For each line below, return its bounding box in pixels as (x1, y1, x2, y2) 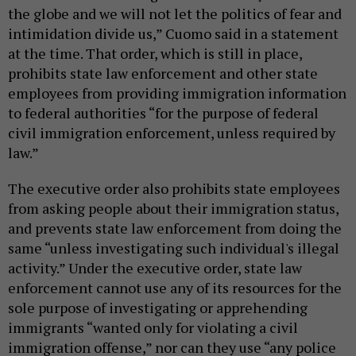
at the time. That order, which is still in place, (8, 43, 302, 63)
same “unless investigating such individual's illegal (8, 238, 339, 257)
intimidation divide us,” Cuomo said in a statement (8, 23, 339, 43)
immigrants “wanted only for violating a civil (8, 317, 298, 337)
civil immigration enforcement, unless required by (8, 122, 335, 142)
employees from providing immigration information (8, 83, 346, 103)
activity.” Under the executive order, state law (8, 257, 302, 277)
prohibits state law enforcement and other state (8, 63, 318, 83)
